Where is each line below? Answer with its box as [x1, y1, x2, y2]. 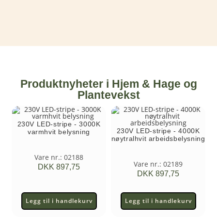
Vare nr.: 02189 [134, 159, 183, 169]
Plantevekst [77, 89, 140, 101]
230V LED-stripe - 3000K [17, 120, 101, 128]
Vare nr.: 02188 [34, 153, 83, 162]
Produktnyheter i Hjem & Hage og [20, 77, 197, 90]
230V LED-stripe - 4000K [116, 127, 200, 135]
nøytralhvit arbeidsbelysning [111, 135, 205, 142]
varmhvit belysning [28, 128, 90, 136]
